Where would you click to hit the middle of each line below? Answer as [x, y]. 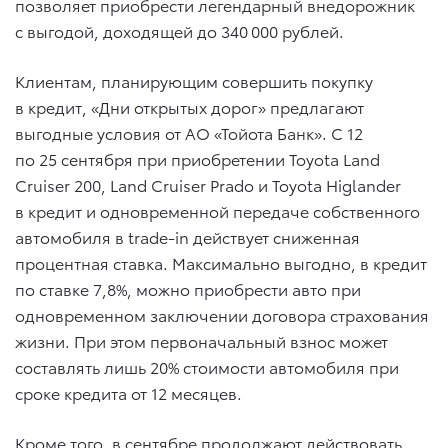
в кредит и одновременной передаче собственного [217, 210]
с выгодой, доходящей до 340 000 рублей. [179, 30]
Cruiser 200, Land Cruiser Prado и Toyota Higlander [208, 184]
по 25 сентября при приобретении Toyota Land [197, 158]
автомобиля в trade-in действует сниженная [187, 236]
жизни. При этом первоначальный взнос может [201, 340]
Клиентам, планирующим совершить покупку [194, 80]
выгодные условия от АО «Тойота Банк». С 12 [189, 132]
